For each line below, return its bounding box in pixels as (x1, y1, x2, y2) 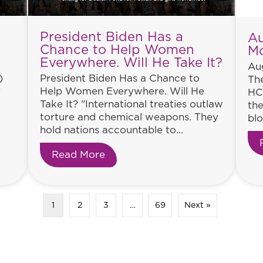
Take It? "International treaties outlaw (40, 99, 223, 109)
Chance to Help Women (40, 43, 194, 56)
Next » (184, 201, 211, 210)
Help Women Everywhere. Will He (40, 86, 204, 96)
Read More (52, 149, 105, 160)
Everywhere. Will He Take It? (40, 56, 222, 69)
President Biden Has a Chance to (40, 73, 200, 83)
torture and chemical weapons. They (40, 112, 218, 122)
